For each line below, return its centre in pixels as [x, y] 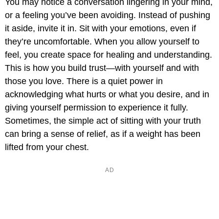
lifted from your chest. [47, 147]
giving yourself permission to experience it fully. [97, 108]
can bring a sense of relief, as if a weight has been [103, 134]
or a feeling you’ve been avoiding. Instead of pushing [108, 15]
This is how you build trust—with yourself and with [102, 68]
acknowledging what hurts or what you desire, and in [107, 95]
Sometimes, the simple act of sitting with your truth [103, 121]
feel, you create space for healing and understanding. [109, 55]
